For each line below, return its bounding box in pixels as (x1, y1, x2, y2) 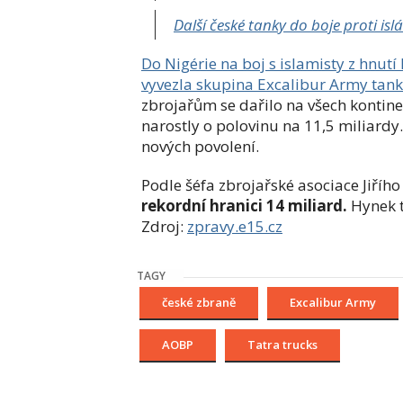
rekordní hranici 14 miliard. (141, 195, 347, 217)
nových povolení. (141, 136, 259, 157)
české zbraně (162, 294, 236, 311)
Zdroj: (141, 216, 187, 237)
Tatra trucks (247, 336, 318, 354)
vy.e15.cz (219, 216, 282, 237)
